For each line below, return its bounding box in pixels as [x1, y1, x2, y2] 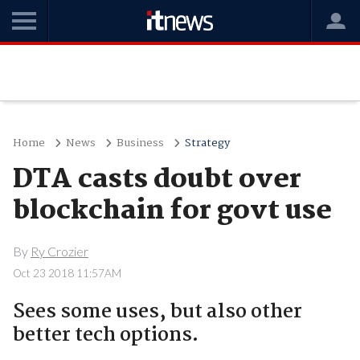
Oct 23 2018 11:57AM [12, 266, 121, 280]
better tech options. [12, 319, 198, 351]
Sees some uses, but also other [12, 296, 302, 328]
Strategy [184, 134, 230, 152]
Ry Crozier [30, 243, 88, 259]
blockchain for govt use [12, 190, 332, 233]
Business [116, 134, 164, 152]
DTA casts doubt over [12, 158, 301, 202]
